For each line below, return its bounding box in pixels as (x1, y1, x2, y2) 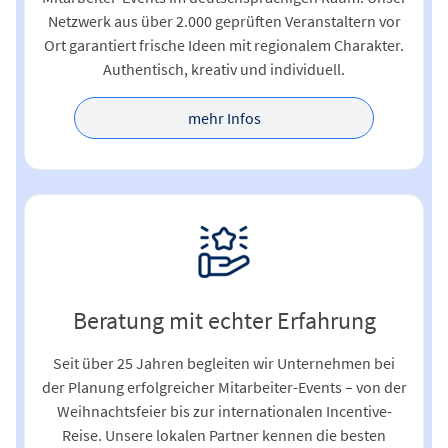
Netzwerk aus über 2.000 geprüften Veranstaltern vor (47, 11, 401, 32)
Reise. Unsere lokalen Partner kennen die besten (62, 425, 386, 446)
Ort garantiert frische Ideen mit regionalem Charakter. (44, 35, 404, 56)
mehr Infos (187, 108, 261, 129)
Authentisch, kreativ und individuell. (103, 59, 345, 80)
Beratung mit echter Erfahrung (72, 305, 376, 337)
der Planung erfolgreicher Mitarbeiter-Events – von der (41, 377, 407, 398)
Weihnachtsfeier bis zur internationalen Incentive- (56, 401, 392, 422)
